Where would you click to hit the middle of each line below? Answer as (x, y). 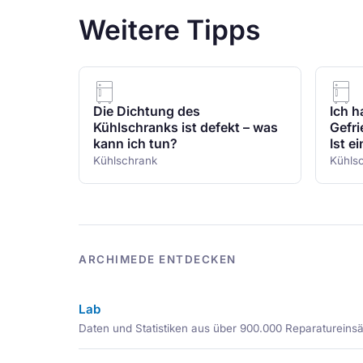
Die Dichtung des (146, 111)
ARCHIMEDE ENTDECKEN (158, 259)
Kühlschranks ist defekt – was (185, 127)
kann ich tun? (135, 143)
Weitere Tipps (170, 29)
